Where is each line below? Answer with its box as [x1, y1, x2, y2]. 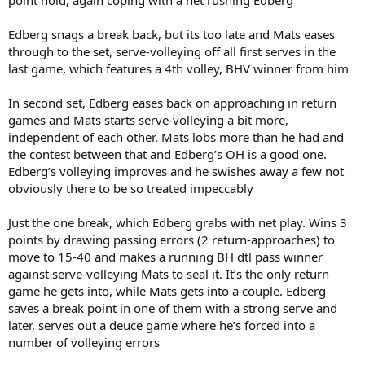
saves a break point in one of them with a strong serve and [8, 299, 337, 316]
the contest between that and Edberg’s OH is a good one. [8, 145, 327, 162]
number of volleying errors [8, 333, 160, 350]
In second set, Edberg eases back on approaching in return [8, 94, 336, 111]
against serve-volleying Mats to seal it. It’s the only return [8, 265, 329, 282]
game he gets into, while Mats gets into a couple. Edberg [8, 282, 326, 299]
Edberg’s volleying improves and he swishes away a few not [8, 162, 344, 179]
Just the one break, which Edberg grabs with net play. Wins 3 [8, 213, 347, 231]
